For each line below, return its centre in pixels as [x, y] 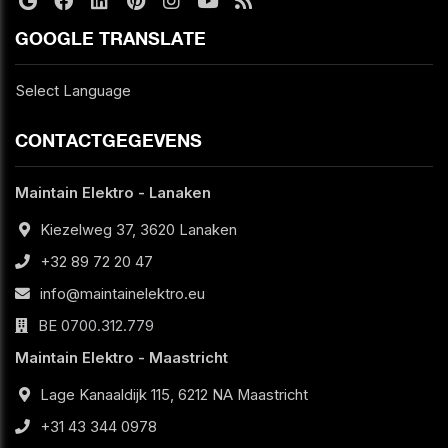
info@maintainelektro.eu [122, 293]
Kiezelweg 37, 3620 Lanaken [138, 229]
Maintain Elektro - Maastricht [121, 357]
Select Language [73, 90]
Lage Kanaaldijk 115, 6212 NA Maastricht [174, 394]
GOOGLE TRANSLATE [110, 37]
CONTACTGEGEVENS [108, 139]
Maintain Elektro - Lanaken [113, 192]
